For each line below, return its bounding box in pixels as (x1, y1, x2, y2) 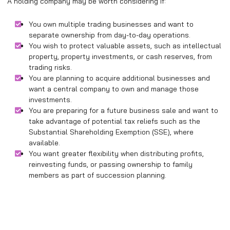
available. (29, 138, 60, 148)
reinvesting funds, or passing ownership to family (29, 160, 193, 169)
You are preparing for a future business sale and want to (29, 106, 218, 116)
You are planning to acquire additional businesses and (29, 73, 210, 83)
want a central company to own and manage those (29, 84, 199, 94)
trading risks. (29, 63, 72, 72)
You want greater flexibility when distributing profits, (29, 149, 204, 159)
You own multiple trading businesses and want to (29, 20, 194, 29)
